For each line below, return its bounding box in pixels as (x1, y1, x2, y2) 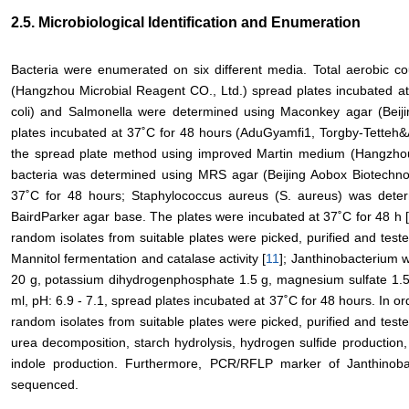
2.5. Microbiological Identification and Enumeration (11, 15, 361, 31)
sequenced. (11, 377, 79, 393)
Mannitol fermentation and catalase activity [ (11, 251, 267, 267)
